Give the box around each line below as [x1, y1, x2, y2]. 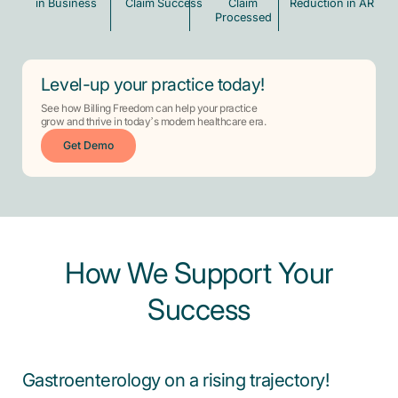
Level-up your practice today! [40, 76, 265, 95]
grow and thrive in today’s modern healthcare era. [40, 116, 267, 129]
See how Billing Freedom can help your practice [40, 103, 258, 115]
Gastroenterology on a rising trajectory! [21, 370, 330, 391]
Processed [214, 12, 272, 25]
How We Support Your [65, 258, 333, 291]
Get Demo [62, 139, 114, 153]
